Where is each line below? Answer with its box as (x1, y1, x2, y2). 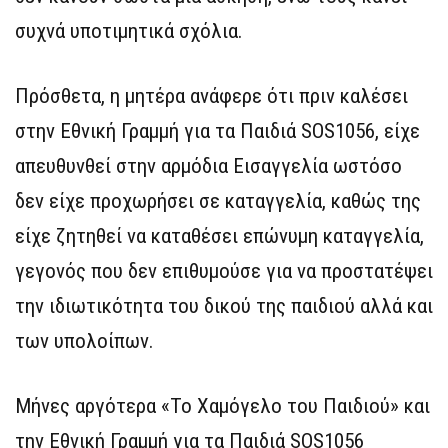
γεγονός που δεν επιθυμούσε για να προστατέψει (15, 258, 433, 283)
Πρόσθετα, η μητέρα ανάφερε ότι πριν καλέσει (15, 83, 408, 108)
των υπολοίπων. (15, 328, 154, 353)
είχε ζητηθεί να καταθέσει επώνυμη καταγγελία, (15, 223, 424, 248)
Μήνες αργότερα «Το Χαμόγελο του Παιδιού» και (15, 393, 430, 418)
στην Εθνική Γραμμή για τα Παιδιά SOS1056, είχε (15, 118, 420, 143)
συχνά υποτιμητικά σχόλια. (15, 18, 243, 43)
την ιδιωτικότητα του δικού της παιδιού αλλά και (15, 293, 433, 318)
